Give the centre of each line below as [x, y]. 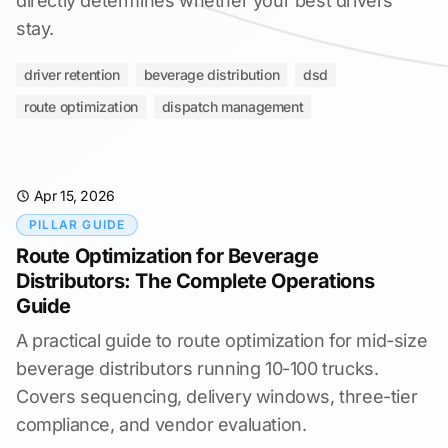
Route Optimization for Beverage [167, 256]
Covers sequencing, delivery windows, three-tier [217, 396]
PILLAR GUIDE [77, 224]
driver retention [72, 74]
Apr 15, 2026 [74, 195]
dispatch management [232, 106]
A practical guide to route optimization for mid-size [222, 340]
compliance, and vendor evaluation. [161, 424]
